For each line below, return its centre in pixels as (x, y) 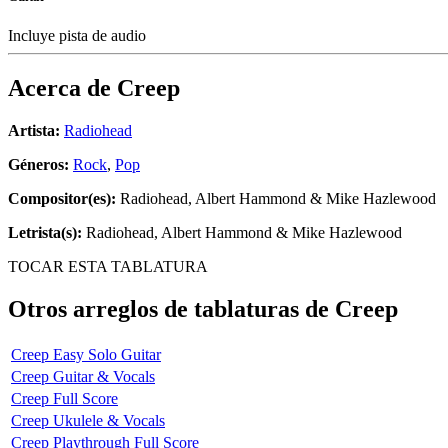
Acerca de (62, 88)
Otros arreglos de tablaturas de (171, 309)
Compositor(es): (62, 199)
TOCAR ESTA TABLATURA (108, 267)
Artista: (34, 131)
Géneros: (40, 165)
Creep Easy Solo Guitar (86, 354)
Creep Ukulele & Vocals (88, 420)
